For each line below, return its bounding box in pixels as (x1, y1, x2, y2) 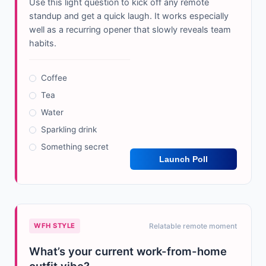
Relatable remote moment (149, 221, 237, 231)
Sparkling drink (41, 125, 97, 135)
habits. (29, 38, 56, 49)
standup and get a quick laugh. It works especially (29, 11, 229, 21)
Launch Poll (159, 154, 208, 164)
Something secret (41, 142, 109, 152)
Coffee (41, 73, 67, 83)
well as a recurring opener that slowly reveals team (29, 24, 231, 35)
